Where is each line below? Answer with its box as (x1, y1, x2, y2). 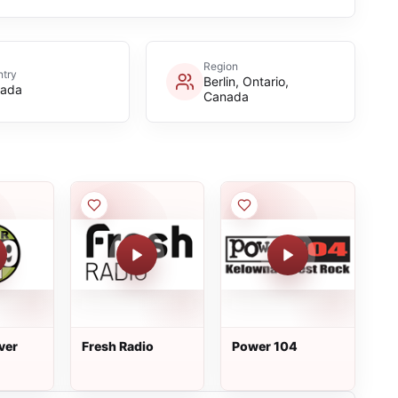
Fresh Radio (81, 338, 154, 354)
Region (203, 60, 238, 73)
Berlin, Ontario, (203, 74, 289, 89)
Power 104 (232, 338, 298, 354)
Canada (203, 89, 249, 104)
